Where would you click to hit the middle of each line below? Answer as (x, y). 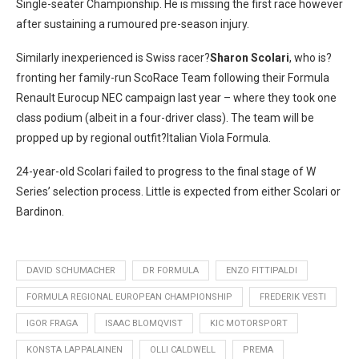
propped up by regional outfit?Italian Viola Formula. (143, 138)
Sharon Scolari (250, 58)
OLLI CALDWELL (183, 350)
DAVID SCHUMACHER (71, 271)
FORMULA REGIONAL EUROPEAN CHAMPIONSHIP (129, 297)
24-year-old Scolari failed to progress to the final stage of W (166, 172)
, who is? (311, 58)
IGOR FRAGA (52, 324)
